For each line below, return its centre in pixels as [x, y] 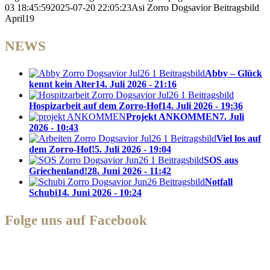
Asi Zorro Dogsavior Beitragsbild [195, 7]
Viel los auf [239, 138]
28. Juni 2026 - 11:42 [129, 171]
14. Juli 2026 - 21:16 [136, 84]
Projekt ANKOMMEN [173, 116]
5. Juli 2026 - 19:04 [133, 149]
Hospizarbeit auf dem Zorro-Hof [95, 105]
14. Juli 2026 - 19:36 [202, 105]
